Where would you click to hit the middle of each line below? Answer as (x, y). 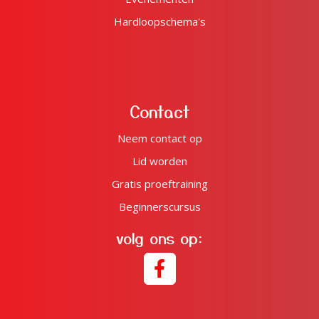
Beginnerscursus (159, 206)
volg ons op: (159, 237)
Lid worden (159, 161)
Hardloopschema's (159, 21)
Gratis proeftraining (159, 183)
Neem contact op (159, 138)
